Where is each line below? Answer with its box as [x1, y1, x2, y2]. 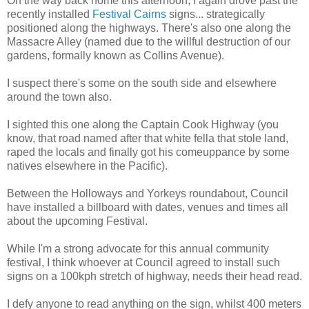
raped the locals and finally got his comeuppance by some [7, 146, 290, 158]
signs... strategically [166, 8, 265, 20]
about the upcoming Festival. [7, 215, 148, 227]
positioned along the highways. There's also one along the [7, 21, 291, 34]
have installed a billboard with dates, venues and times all [7, 201, 288, 213]
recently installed [7, 8, 92, 20]
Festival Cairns [92, 8, 166, 20]
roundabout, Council [186, 187, 288, 199]
